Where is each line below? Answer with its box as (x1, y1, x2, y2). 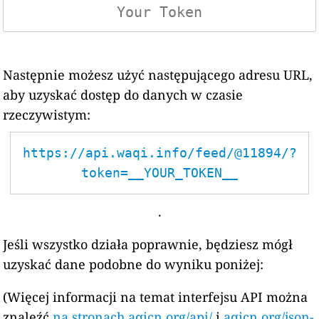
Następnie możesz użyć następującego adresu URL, (3, 66, 313, 83)
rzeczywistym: (3, 106, 91, 123)
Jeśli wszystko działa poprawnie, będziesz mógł (3, 236, 293, 253)
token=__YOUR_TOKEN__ (81, 165, 238, 180)
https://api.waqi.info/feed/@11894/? (22, 145, 297, 160)
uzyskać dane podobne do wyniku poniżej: (3, 256, 264, 273)
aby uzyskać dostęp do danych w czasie (3, 86, 244, 103)
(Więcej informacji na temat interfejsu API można (3, 288, 308, 305)
